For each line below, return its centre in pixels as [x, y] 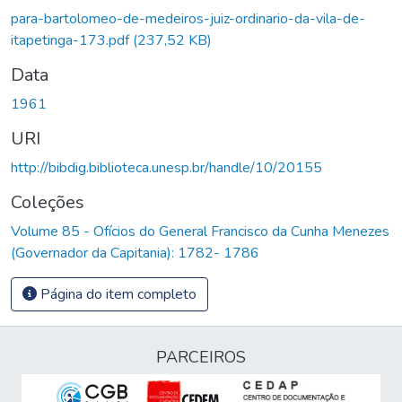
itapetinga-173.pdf [72, 40]
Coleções [48, 202]
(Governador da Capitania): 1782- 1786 [135, 253]
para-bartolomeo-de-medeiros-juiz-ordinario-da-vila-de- [188, 18]
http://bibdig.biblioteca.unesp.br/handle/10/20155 [166, 167]
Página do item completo [117, 294]
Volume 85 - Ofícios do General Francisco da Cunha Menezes [200, 231]
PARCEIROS [201, 357]
